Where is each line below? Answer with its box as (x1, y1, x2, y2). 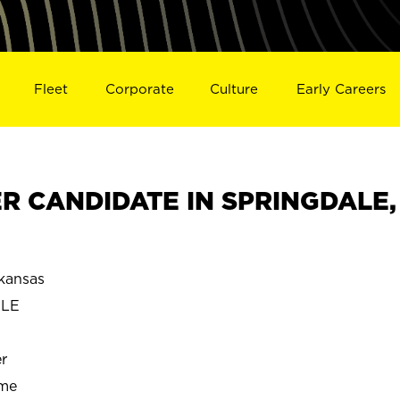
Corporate (104, 80, 174, 96)
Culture (210, 80, 259, 96)
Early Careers (296, 80, 387, 96)
